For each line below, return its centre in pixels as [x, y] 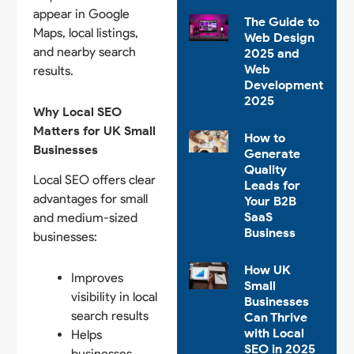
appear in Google [82, 13]
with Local [274, 333]
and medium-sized [86, 218]
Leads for [272, 186]
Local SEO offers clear [95, 180]
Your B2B [270, 201]
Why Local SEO [78, 111]
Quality [265, 170]
